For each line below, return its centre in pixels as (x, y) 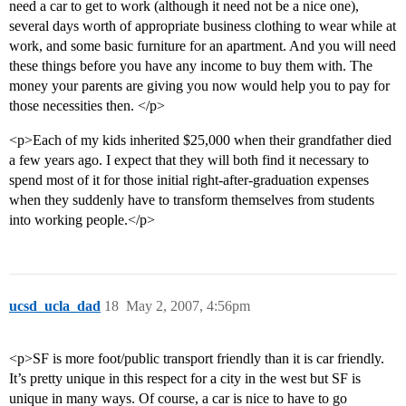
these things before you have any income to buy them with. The (191, 66)
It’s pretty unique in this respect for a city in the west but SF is (185, 379)
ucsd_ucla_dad (55, 306)
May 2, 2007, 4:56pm (188, 306)
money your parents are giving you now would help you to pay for (199, 86)
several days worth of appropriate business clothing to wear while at (203, 26)
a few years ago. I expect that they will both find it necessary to (189, 160)
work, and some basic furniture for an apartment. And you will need (203, 46)
